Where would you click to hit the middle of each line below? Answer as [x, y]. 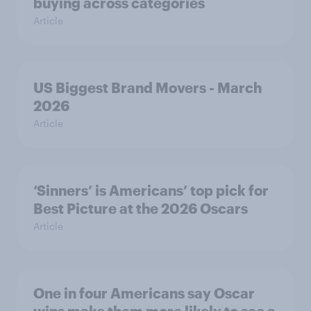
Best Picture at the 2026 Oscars [141, 208]
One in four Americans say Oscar [144, 293]
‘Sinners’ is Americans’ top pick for [151, 190]
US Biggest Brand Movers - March [148, 87]
